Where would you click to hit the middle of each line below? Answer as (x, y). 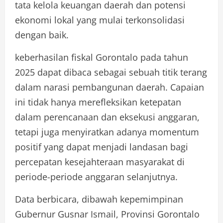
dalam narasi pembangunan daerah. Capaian (110, 87)
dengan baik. (42, 35)
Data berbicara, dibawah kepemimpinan (99, 199)
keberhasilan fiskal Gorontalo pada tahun (102, 57)
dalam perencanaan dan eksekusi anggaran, (107, 117)
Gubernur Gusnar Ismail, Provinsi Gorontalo (107, 214)
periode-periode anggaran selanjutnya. (96, 177)
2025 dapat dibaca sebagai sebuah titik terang (111, 72)
